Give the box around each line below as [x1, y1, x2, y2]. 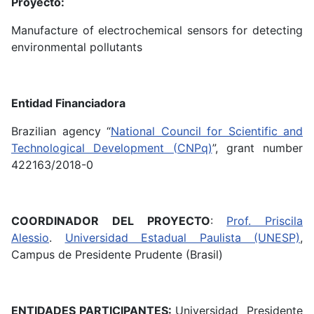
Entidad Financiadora [11, 96, 125, 111]
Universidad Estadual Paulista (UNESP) [64, 231, 300, 245]
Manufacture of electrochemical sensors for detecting [11, 23, 303, 38]
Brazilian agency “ [11, 124, 111, 139]
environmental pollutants [11, 40, 142, 55]
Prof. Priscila [226, 214, 303, 228]
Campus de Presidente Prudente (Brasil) [11, 247, 223, 262]
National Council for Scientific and [111, 124, 303, 139]
